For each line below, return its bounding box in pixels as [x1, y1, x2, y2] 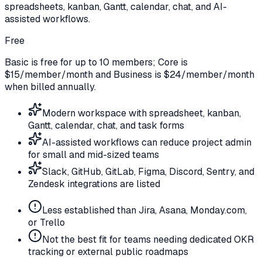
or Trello [28, 216, 65, 229]
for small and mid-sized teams [28, 149, 159, 161]
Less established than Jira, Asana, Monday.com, [42, 204, 247, 217]
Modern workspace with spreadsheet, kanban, [42, 107, 241, 120]
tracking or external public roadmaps [28, 246, 188, 258]
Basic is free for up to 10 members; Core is [5, 56, 188, 69]
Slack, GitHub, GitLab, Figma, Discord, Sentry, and [42, 166, 254, 178]
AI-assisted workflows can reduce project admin [42, 136, 251, 149]
